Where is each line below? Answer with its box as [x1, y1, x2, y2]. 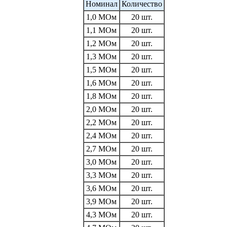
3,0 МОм [86, 157, 117, 166]
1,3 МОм [86, 52, 117, 61]
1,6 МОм [86, 78, 117, 87]
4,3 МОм [86, 210, 117, 219]
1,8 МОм [86, 91, 117, 100]
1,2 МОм [86, 39, 117, 48]
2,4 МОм [86, 131, 117, 140]
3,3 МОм [86, 170, 117, 179]
